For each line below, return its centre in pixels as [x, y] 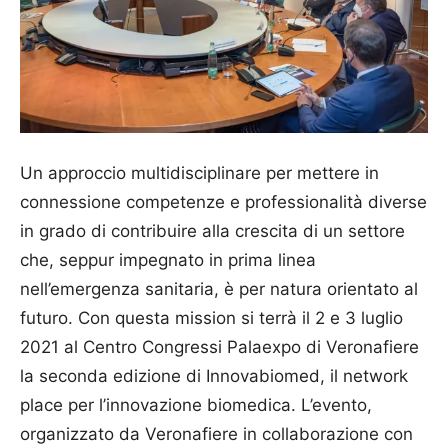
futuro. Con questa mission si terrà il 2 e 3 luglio [211, 317]
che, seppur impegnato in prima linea [168, 259]
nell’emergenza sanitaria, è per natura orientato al [219, 288]
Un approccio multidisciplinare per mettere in [199, 172]
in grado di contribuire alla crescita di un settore [212, 230]
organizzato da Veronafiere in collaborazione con [216, 433]
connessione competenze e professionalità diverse [223, 201]
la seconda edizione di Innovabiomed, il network [214, 375]
